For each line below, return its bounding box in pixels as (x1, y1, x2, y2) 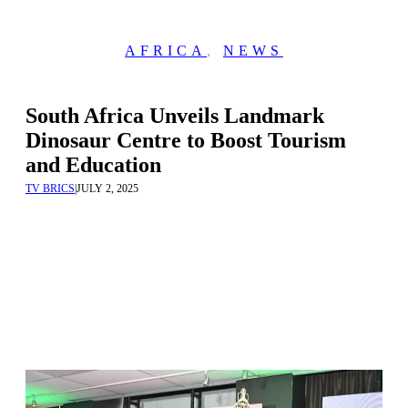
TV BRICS (25, 182, 75, 195)
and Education (25, 153, 161, 177)
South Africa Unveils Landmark (25, 104, 324, 127)
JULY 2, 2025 (76, 182, 138, 195)
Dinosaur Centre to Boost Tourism (25, 128, 346, 152)
